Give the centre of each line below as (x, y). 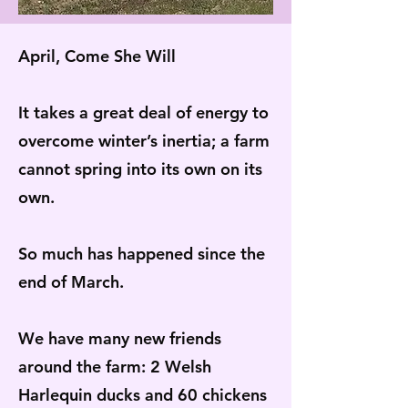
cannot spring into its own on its (140, 169)
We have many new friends (120, 338)
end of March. (73, 282)
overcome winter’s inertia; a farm (144, 141)
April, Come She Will (97, 56)
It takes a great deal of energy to (143, 112)
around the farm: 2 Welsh (115, 367)
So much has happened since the (142, 254)
